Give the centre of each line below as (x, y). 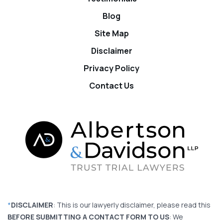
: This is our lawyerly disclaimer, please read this (132, 205)
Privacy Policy (111, 68)
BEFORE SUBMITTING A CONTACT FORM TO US (88, 217)
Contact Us (111, 86)
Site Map (111, 34)
